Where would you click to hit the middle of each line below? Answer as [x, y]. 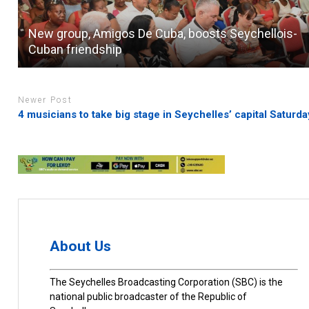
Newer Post [46, 100]
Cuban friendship [76, 50]
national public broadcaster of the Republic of [149, 297]
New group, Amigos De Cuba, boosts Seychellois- [163, 34]
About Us [81, 246]
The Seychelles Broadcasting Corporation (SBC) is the [167, 282]
